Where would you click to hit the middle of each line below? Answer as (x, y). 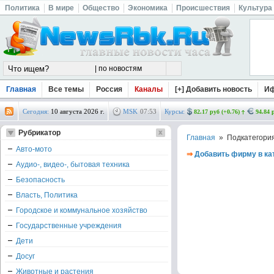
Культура (255, 8)
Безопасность (40, 180)
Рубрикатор (39, 133)
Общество (101, 8)
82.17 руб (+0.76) (217, 112)
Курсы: (175, 111)
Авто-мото (34, 149)
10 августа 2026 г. (78, 111)
